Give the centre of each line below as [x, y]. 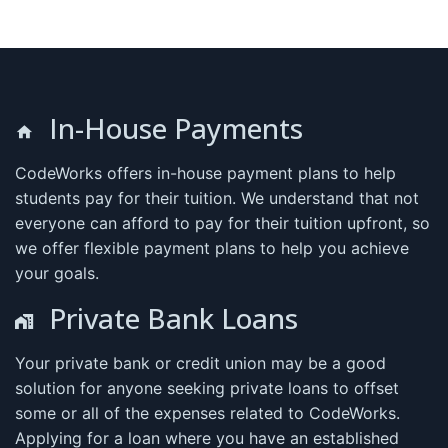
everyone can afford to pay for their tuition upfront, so [222, 222]
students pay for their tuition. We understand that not [217, 197]
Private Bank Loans [173, 317]
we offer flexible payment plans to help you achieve [212, 247]
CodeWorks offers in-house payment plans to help [205, 172]
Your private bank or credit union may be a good [200, 362]
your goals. [57, 272]
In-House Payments [176, 127]
